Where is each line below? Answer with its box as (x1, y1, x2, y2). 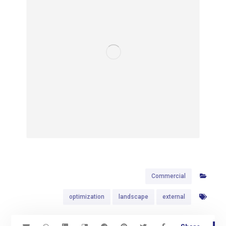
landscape (118, 193, 148, 200)
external (162, 193, 185, 200)
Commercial (151, 172, 186, 180)
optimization (69, 193, 104, 200)
